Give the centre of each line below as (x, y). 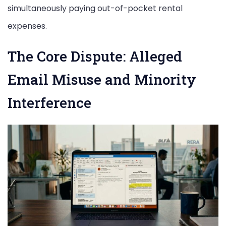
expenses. (27, 26)
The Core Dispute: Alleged (95, 56)
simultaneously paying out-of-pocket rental (95, 8)
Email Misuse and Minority (102, 79)
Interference (49, 102)
